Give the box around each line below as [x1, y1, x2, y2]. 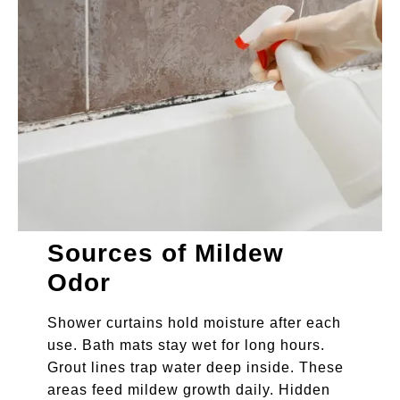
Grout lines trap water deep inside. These [46, 360, 344, 376]
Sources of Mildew [46, 239, 284, 268]
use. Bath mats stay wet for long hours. [46, 337, 325, 354]
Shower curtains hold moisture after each [46, 315, 341, 331]
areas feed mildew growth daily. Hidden [46, 382, 330, 398]
